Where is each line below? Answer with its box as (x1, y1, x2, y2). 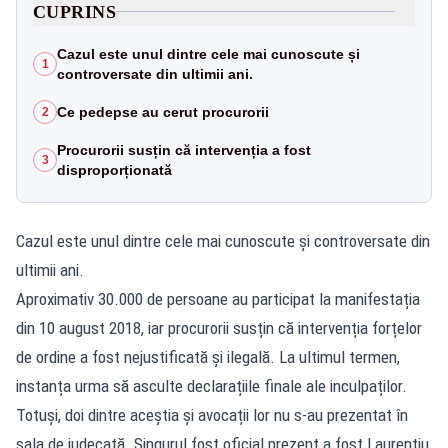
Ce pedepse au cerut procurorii (57, 103, 269, 120)
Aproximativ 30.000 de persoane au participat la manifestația (16, 288, 420, 309)
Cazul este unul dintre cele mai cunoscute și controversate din (16, 230, 430, 251)
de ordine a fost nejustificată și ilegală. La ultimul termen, (16, 346, 400, 367)
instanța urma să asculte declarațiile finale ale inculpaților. (16, 375, 407, 396)
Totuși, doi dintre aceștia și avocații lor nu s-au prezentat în (16, 404, 408, 425)
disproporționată (57, 161, 172, 178)
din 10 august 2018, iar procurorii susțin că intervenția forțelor (16, 317, 422, 338)
